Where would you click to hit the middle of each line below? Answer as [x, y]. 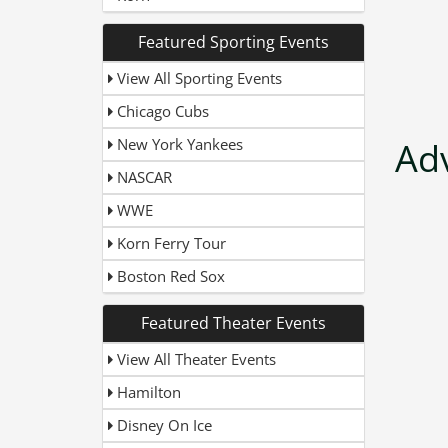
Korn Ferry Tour [169, 243]
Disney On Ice [162, 425]
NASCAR [142, 177]
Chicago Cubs [161, 111]
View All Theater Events [194, 359]
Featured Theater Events [233, 323]
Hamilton [147, 392]
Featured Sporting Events [233, 42]
